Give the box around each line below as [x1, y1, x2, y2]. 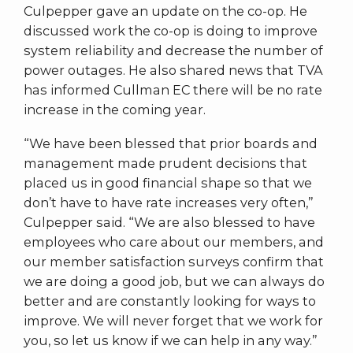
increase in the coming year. [24, 101, 206, 117]
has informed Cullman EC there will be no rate [24, 81, 322, 98]
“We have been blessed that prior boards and [24, 135, 318, 151]
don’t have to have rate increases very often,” [24, 194, 314, 210]
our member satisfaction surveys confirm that [24, 253, 324, 269]
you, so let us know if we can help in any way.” [24, 332, 318, 348]
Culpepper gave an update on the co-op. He [24, 2, 307, 19]
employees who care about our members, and [24, 233, 324, 250]
